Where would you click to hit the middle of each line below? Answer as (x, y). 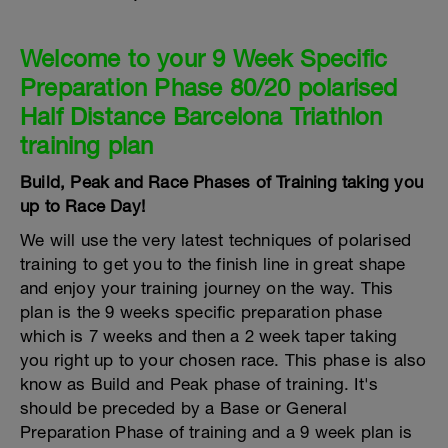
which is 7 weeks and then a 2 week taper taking (209, 336)
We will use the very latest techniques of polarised (216, 240)
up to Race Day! (82, 206)
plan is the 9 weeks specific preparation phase (201, 312)
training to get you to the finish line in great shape (213, 264)
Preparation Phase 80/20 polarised (209, 87)
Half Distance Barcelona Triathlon (201, 116)
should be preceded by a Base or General (183, 408)
